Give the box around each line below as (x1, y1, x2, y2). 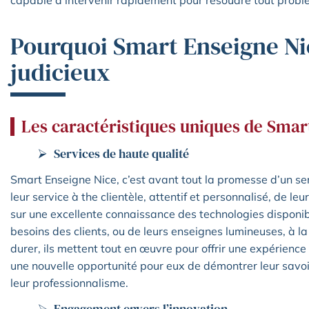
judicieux (10, 56, 110, 90)
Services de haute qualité (54, 145, 189, 163)
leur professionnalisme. (10, 276, 128, 290)
